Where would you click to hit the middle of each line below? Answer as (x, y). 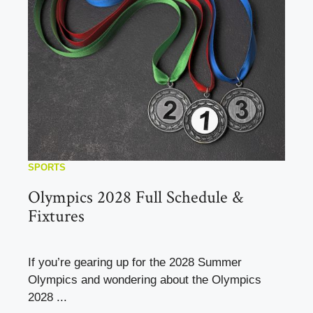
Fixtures (56, 216)
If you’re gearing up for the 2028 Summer (135, 262)
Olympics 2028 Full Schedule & (136, 197)
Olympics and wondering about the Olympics (145, 279)
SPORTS (47, 167)
